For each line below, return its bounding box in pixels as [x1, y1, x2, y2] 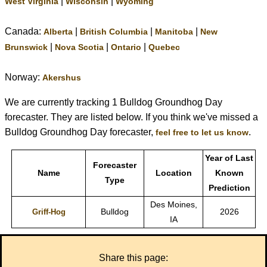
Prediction [208, 183, 250, 193]
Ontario [111, 42, 141, 52]
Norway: [5, 72, 42, 83]
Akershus [42, 73, 81, 83]
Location [155, 168, 192, 178]
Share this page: [99, 252, 168, 263]
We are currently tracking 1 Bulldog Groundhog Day [5, 97, 222, 108]
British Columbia [80, 27, 148, 37]
